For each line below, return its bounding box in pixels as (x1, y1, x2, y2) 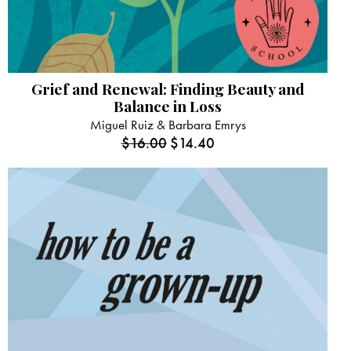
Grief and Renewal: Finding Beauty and (31, 78, 305, 99)
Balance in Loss (114, 95, 222, 116)
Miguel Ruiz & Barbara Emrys (89, 115, 246, 133)
